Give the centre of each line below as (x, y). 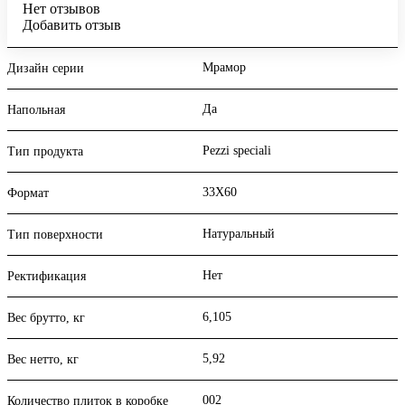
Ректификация (47, 277)
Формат (28, 193)
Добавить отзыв (72, 25)
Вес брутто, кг (46, 318)
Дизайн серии (46, 69)
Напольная (36, 110)
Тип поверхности (55, 235)
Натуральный (239, 234)
